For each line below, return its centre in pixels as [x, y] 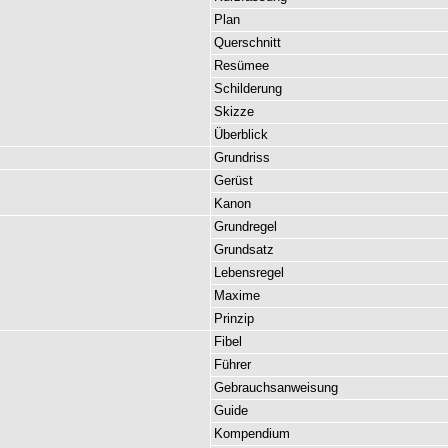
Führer [232, 364]
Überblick [241, 134]
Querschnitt [247, 42]
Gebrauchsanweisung [276, 387]
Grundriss [242, 157]
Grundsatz [244, 249]
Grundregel [245, 226]
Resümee [241, 65]
